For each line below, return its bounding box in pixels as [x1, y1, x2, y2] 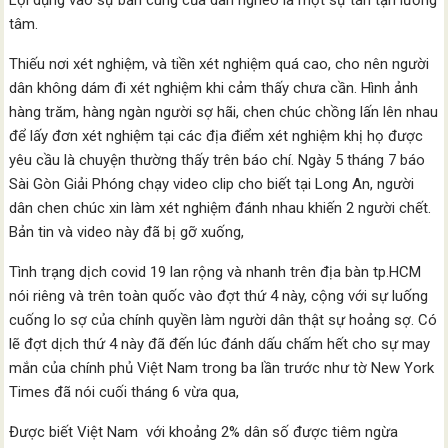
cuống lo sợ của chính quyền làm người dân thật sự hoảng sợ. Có [9, 311, 438, 329]
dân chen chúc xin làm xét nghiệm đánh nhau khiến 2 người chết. [9, 199, 432, 217]
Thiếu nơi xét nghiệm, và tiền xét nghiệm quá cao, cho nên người [9, 55, 430, 73]
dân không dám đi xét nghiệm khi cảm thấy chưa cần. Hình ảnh [9, 79, 419, 97]
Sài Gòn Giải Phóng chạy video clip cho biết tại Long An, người [9, 175, 415, 193]
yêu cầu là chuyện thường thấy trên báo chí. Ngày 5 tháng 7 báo [9, 151, 426, 169]
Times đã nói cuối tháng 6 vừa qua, [9, 383, 240, 401]
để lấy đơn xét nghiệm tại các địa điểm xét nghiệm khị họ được [9, 127, 424, 145]
